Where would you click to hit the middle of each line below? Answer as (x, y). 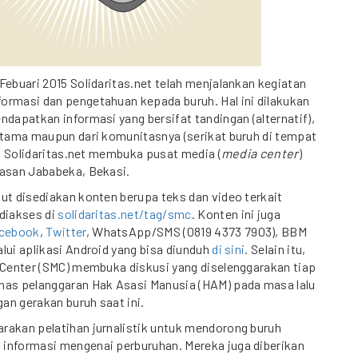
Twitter (66, 231)
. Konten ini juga (236, 214)
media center (260, 153)
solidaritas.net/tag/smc (125, 214)
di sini (229, 249)
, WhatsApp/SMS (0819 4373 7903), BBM (197, 231)
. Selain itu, (275, 249)
